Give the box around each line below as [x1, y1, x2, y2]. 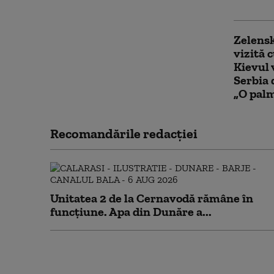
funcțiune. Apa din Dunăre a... [50, 204, 212, 219]
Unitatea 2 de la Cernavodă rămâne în [50, 191, 253, 206]
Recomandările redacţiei [50, 125, 198, 142]
